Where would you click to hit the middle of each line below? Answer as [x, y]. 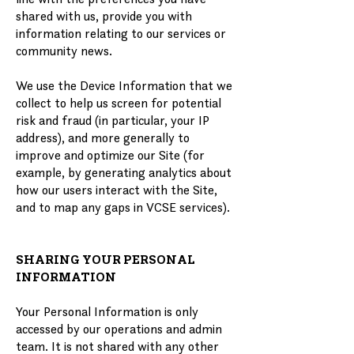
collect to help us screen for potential [119, 103]
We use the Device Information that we [124, 85]
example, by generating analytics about [124, 172]
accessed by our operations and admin [119, 329]
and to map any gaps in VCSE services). [123, 207]
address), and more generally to [103, 137]
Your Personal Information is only [107, 311]
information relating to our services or [121, 33]
